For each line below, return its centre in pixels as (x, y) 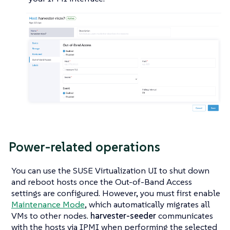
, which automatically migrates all (147, 205)
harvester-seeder (123, 216)
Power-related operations (84, 147)
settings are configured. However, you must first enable (116, 193)
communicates (185, 216)
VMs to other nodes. (51, 216)
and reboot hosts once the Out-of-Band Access (102, 182)
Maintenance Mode (48, 205)
